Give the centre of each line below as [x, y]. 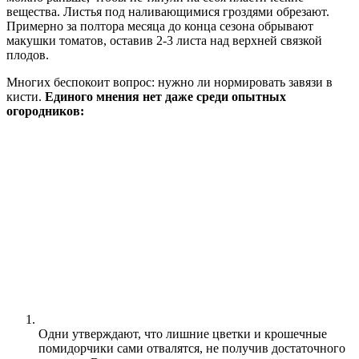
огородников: [45, 111]
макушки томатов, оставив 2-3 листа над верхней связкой [164, 40]
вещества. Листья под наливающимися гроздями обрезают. [168, 11]
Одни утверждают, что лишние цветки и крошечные [183, 333]
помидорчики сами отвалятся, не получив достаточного [192, 348]
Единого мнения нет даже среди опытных [165, 96]
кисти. [26, 96]
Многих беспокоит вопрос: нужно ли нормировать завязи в [169, 82]
